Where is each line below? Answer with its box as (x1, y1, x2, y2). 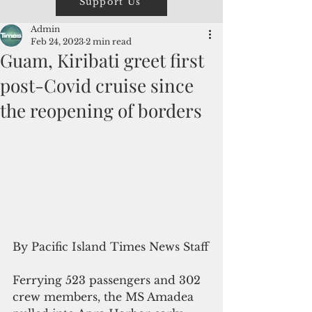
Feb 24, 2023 (31, 36, 84, 47)
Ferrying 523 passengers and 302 (13, 273, 204, 288)
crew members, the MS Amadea (13, 290, 197, 304)
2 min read (86, 36, 132, 47)
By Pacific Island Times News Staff (13, 240, 209, 254)
